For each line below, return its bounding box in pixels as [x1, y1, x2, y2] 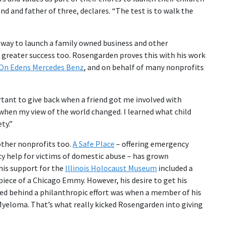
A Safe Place [73, 139, 115, 149]
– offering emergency [115, 139, 189, 149]
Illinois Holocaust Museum [65, 163, 157, 173]
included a [157, 163, 193, 173]
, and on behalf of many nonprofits [84, 62, 204, 72]
